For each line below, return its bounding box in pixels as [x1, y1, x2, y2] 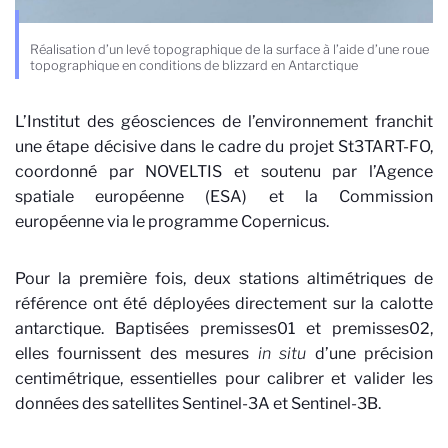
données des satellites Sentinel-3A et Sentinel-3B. [15, 393, 381, 413]
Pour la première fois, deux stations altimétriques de [15, 268, 433, 288]
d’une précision [314, 343, 434, 363]
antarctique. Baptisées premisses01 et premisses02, [15, 318, 433, 338]
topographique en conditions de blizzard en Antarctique [30, 57, 358, 73]
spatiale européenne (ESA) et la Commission [15, 186, 433, 206]
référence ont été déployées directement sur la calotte [15, 293, 433, 313]
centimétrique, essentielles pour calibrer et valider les [15, 368, 433, 388]
